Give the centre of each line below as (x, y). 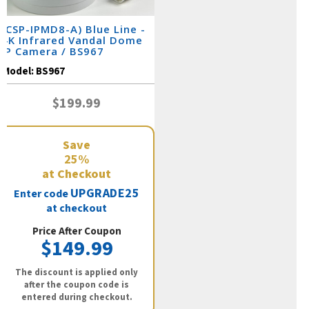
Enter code (42, 194)
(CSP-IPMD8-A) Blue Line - (73, 29)
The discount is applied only (77, 273)
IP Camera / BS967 (53, 51)
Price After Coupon (77, 232)
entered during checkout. (77, 298)
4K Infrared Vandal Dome (72, 40)
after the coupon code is (77, 285)
